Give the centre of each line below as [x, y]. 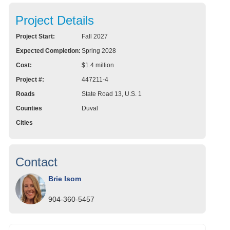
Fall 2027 [95, 37]
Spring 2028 [99, 51]
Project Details [55, 21]
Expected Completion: [48, 51]
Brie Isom [65, 179]
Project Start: [35, 37]
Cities [24, 123]
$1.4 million [98, 65]
